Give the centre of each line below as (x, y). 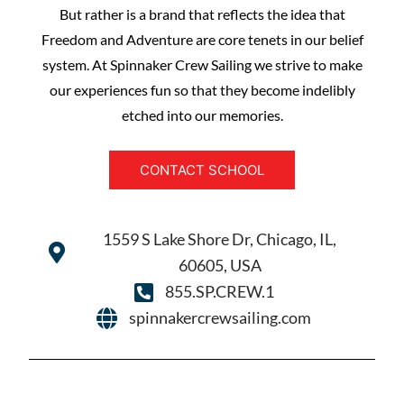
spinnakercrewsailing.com (220, 317)
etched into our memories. (202, 115)
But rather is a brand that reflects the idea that (202, 14)
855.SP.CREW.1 (220, 291)
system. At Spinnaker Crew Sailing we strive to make (202, 64)
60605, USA (220, 265)
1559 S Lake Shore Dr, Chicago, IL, (220, 239)
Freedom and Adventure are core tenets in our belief (202, 39)
